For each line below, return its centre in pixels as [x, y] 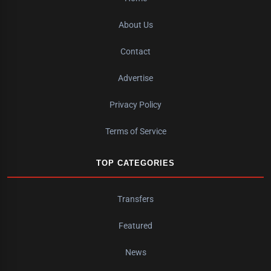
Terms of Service [135, 132]
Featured [135, 226]
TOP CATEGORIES [135, 163]
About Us [135, 25]
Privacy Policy [135, 105]
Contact [135, 52]
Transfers [135, 199]
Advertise [135, 78]
